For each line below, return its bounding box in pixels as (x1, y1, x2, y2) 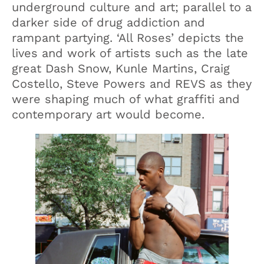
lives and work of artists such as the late (12, 46, 248, 61)
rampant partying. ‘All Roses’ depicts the (12, 31, 244, 45)
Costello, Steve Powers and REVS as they (12, 77, 252, 91)
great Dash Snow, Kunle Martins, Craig (12, 61, 230, 76)
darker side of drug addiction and (12, 15, 205, 30)
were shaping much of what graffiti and (12, 92, 240, 107)
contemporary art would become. (12, 107, 204, 122)
